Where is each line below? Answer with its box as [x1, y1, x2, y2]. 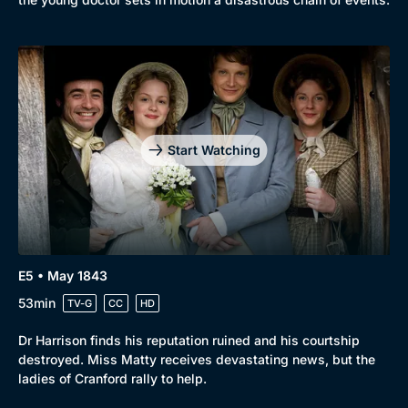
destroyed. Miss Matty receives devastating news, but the [18, 351, 375, 367]
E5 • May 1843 [18, 267, 107, 283]
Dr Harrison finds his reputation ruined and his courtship [18, 331, 360, 348]
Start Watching [167, 141, 260, 158]
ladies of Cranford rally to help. [18, 370, 207, 386]
